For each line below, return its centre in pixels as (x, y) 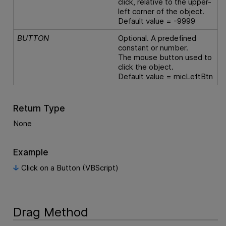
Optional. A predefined (157, 38)
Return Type (39, 108)
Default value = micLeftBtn (166, 76)
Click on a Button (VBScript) (70, 167)
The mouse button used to (165, 57)
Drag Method (50, 212)
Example (31, 152)
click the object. (146, 67)
